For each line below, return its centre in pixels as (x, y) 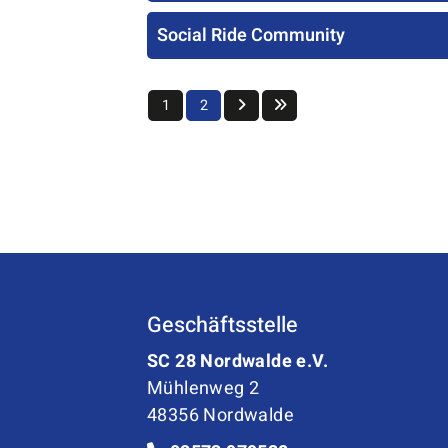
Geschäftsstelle (222, 325)
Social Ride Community (251, 35)
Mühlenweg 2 (203, 388)
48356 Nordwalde (220, 415)
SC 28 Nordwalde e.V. (237, 361)
